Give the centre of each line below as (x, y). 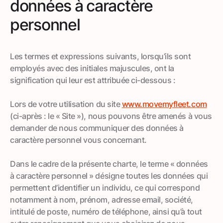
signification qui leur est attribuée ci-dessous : (93, 80)
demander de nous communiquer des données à (97, 128)
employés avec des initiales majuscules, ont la (92, 68)
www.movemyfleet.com (164, 104)
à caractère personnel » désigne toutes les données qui (109, 175)
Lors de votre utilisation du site (66, 104)
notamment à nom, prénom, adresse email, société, (102, 199)
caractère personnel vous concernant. (78, 140)
